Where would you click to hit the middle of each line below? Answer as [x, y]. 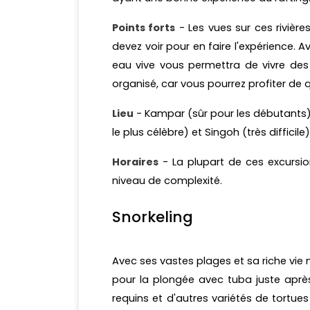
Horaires [135, 162]
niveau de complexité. [167, 181]
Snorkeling [153, 217]
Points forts [144, 28]
